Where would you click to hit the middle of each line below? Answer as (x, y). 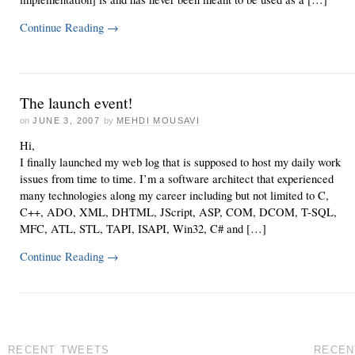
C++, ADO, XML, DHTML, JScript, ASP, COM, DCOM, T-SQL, (178, 212)
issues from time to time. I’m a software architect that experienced (177, 179)
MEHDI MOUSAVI (158, 120)
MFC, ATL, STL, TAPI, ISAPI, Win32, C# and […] (143, 229)
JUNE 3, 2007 (67, 120)
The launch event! (76, 103)
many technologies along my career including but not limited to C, (174, 195)
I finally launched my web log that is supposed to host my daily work (180, 162)
